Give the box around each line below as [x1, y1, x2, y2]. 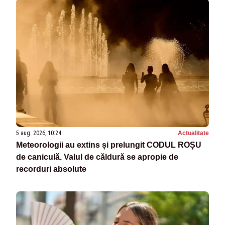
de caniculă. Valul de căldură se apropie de [16, 153, 178, 161]
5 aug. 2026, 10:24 [16, 130, 61, 137]
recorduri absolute [16, 165, 86, 173]
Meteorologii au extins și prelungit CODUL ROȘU [16, 141, 201, 149]
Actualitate [178, 130, 209, 137]
